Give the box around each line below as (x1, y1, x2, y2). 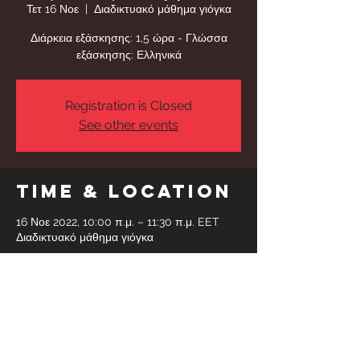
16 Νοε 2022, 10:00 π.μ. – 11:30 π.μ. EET (16, 215, 219, 228)
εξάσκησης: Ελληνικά (76, 47, 182, 61)
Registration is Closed (65, 97, 192, 113)
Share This (16, 272, 159, 296)
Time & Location (16, 179, 232, 202)
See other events (79, 117, 178, 133)
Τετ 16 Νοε (26, 2, 79, 15)
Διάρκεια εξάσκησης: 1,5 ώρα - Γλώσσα (30, 31, 227, 44)
